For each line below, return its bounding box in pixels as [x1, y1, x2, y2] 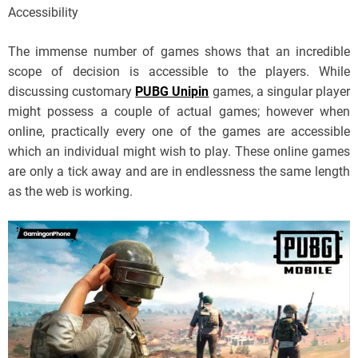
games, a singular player [209, 84, 351, 99]
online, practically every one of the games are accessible [8, 124, 350, 139]
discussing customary [8, 84, 136, 99]
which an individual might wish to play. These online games [8, 144, 350, 159]
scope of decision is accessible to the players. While [8, 64, 350, 79]
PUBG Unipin [135, 84, 209, 99]
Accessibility [8, 5, 78, 20]
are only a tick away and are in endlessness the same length [8, 164, 350, 179]
